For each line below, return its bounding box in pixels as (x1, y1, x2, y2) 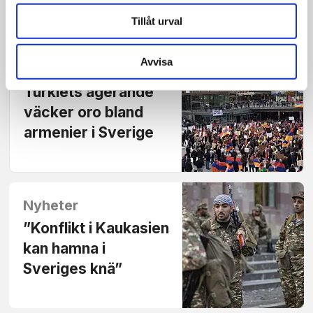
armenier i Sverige (24, 124, 154, 142)
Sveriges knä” (23, 260, 123, 278)
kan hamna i (23, 240, 106, 258)
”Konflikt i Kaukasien (23, 219, 170, 238)
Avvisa (140, 55, 173, 68)
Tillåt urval (131, 15, 182, 27)
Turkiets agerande (24, 83, 154, 101)
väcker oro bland (24, 103, 144, 122)
